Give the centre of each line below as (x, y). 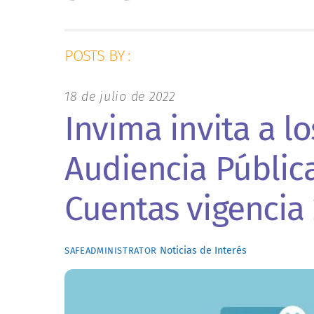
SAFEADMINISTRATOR (111, 251)
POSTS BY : (97, 56)
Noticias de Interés (204, 251)
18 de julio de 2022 (120, 96)
